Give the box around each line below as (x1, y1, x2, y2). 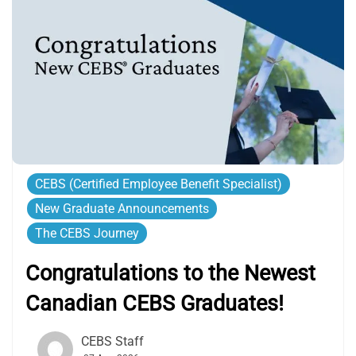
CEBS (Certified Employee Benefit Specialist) (35, 176, 282, 192)
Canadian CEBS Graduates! (25, 291, 284, 317)
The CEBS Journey (35, 226, 139, 242)
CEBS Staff (81, 334, 144, 350)
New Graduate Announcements (35, 201, 209, 217)
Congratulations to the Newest (25, 261, 315, 287)
